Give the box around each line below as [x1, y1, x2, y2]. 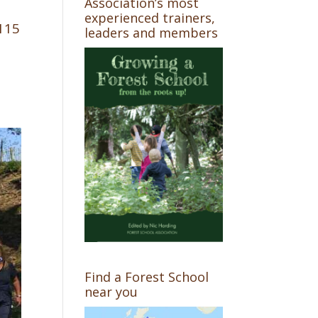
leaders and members [84, 24, 219, 42]
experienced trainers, [84, 9, 216, 27]
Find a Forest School [84, 268, 209, 286]
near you [84, 283, 138, 301]
